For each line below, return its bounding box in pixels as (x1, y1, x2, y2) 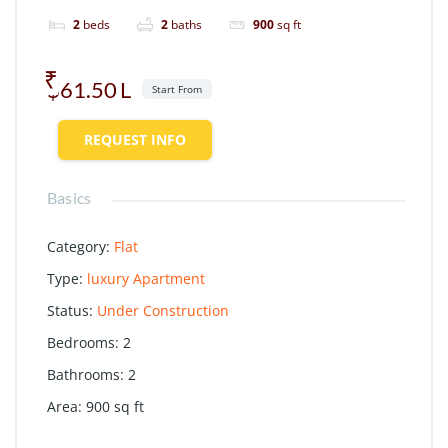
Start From (152, 81, 202, 96)
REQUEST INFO (84, 129, 186, 149)
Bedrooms (47, 332, 115, 352)
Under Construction (97, 300, 229, 320)
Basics (47, 187, 92, 207)
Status (47, 300, 89, 320)
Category (47, 236, 106, 256)
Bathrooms (47, 364, 120, 384)
